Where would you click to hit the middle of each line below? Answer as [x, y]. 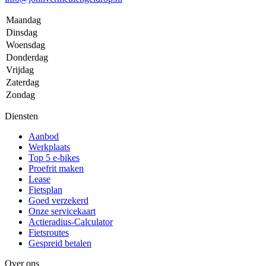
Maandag [23, 20]
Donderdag [27, 57]
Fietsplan [45, 189]
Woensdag [26, 45]
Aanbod [44, 136]
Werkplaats [49, 147]
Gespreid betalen [60, 243]
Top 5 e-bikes [54, 157]
